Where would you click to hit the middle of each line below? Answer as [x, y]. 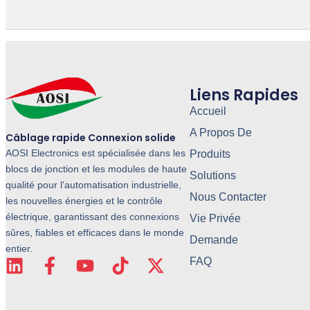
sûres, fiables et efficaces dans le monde [95, 232]
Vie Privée [215, 219]
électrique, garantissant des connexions [92, 216]
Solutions [212, 176]
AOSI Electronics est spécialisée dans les [95, 153]
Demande [213, 240]
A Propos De [220, 133]
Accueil [208, 111]
